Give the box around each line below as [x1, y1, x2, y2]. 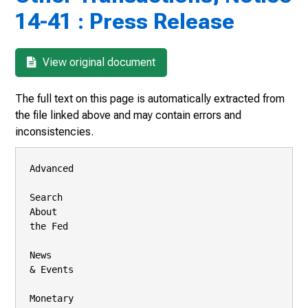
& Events [30, 264, 74, 275]
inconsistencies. [15, 125, 93, 138]
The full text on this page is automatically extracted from [15, 92, 285, 105]
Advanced [30, 163, 74, 174]
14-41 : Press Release [15, 8, 234, 34]
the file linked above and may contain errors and [15, 109, 241, 122]
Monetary [30, 293, 74, 304]
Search [30, 192, 63, 203]
